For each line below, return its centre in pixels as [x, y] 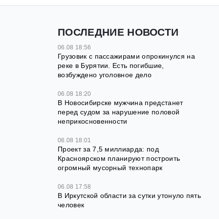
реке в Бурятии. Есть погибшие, [111, 66]
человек [71, 205]
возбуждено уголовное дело [105, 75]
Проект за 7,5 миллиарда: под [108, 149]
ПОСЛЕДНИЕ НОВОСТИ [118, 32]
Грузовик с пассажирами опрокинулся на [126, 56]
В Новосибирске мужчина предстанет [120, 103]
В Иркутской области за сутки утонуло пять [130, 196]
